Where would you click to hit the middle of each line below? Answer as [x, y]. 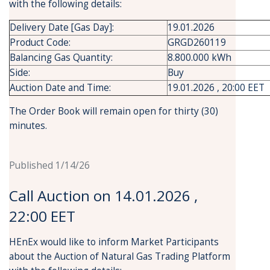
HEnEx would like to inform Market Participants [114, 242]
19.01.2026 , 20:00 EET [216, 88]
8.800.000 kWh [199, 58]
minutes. [28, 126]
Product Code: [40, 42]
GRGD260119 [197, 42]
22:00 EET [42, 216]
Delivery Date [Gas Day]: [62, 27]
